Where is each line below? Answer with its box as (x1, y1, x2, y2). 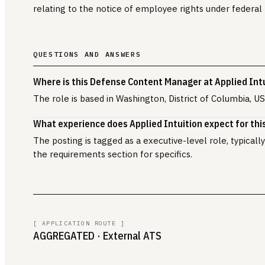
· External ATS (95, 228, 161, 243)
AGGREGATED (33, 228, 95, 243)
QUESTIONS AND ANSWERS (33, 49, 141, 59)
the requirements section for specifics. (33, 148, 192, 160)
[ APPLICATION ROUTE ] (33, 219, 125, 227)
